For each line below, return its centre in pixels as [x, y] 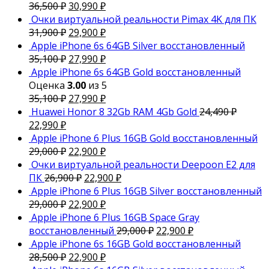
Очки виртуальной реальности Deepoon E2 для [143, 165]
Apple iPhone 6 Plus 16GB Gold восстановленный [144, 138]
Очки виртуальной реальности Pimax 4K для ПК [144, 20]
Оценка [48, 86]
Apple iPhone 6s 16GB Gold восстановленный [136, 244]
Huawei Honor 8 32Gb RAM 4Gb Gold [114, 112]
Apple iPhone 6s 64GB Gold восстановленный [136, 72]
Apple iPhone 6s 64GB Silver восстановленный [138, 46]
